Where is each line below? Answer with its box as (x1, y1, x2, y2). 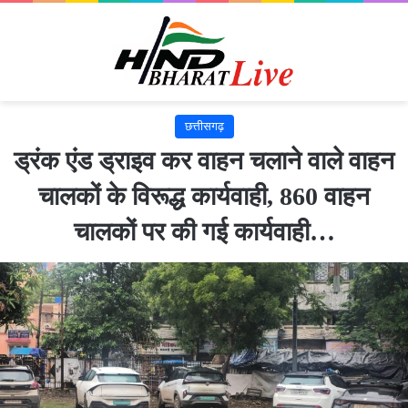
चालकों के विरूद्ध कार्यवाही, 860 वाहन (38, 181, 370, 210)
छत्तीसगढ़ (184, 118, 224, 133)
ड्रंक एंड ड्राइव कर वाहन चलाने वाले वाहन (14, 146, 394, 175)
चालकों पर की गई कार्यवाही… (73, 217, 335, 246)
